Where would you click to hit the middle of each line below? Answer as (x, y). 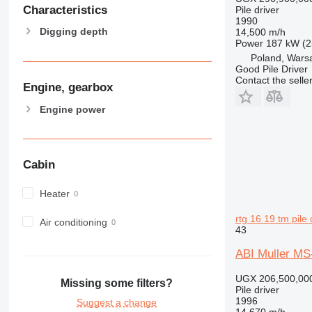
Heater (54, 193)
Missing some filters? (117, 283)
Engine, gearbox (68, 87)
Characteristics (65, 10)
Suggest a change (117, 303)
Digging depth (73, 32)
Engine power (72, 109)
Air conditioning (73, 222)
